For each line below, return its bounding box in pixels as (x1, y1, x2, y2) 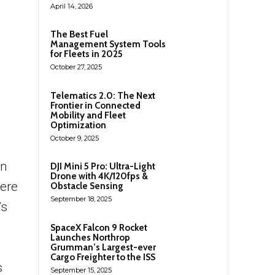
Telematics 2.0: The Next (50, 90, 155, 101)
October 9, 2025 (50, 133, 99, 142)
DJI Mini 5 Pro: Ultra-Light (50, 160, 155, 172)
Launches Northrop (50, 231, 130, 243)
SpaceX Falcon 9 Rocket (50, 222, 147, 233)
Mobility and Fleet (50, 109, 126, 121)
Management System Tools (50, 38, 166, 50)
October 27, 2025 (50, 62, 102, 71)
